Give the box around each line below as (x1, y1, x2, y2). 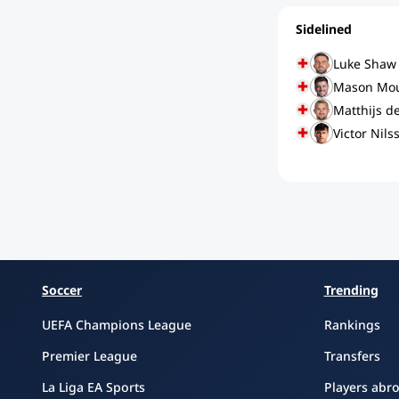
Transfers (323, 347, 380, 364)
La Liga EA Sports (42, 379, 145, 395)
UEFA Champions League (42, 316, 191, 333)
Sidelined (296, 20, 352, 37)
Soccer (42, 281, 82, 298)
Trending (323, 281, 379, 298)
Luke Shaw (333, 54, 396, 72)
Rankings (323, 316, 380, 333)
